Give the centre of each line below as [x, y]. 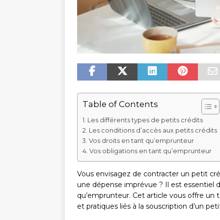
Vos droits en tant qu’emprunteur [141, 141]
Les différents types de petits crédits [145, 120]
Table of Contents [120, 104]
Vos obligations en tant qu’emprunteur [150, 151]
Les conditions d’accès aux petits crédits [153, 131]
